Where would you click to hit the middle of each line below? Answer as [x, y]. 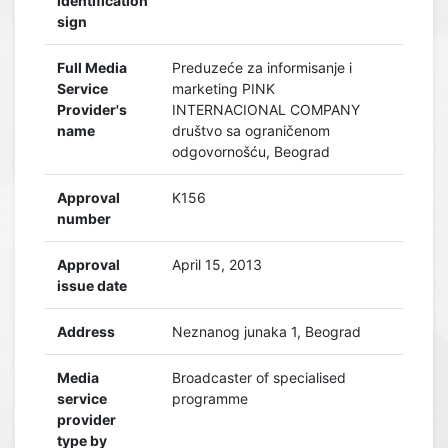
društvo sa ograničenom [251, 130]
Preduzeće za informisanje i [262, 67]
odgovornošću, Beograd [251, 151]
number [84, 218]
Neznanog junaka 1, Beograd [266, 331]
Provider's [92, 109]
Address [86, 331]
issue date [92, 285]
